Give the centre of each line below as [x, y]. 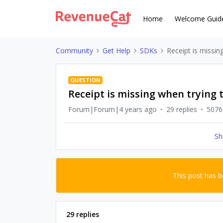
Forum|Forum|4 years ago [112, 109]
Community [74, 51]
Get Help [116, 51]
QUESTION [85, 80]
